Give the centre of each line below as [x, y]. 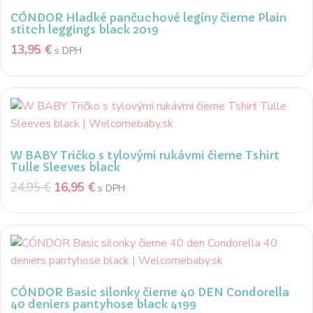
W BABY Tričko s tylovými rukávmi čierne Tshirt [145, 155]
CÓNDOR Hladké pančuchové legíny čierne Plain [148, 18]
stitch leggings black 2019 [85, 30]
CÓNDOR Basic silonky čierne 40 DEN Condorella [150, 292]
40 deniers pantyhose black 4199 [103, 304]
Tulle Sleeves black [65, 167]
